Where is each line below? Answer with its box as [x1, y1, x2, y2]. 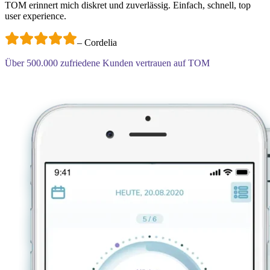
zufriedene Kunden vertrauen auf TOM [60, 58, 210, 68]
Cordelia [84, 37, 117, 48]
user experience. [5, 11, 66, 21]
